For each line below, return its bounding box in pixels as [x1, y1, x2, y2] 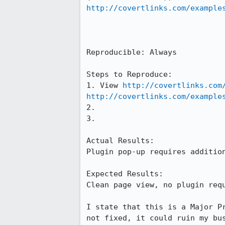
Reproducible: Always [86, 48, 177, 57]
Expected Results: [86, 169, 172, 178]
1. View [86, 81, 123, 90]
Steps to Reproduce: [86, 70, 172, 79]
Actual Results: [86, 136, 163, 145]
